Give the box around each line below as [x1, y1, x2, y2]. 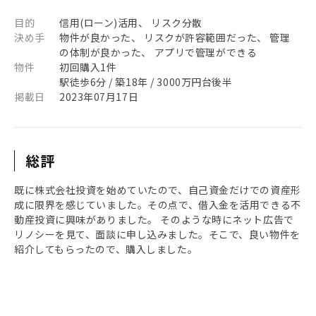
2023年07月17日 [59, 90, 139, 104]
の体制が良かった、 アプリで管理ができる [59, 45, 257, 59]
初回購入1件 [59, 60, 117, 74]
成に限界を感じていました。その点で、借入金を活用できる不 [14, 197, 301, 212]
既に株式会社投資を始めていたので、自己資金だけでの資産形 [14, 183, 301, 197]
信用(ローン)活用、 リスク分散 [59, 16, 202, 30]
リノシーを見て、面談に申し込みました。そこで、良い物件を [14, 227, 300, 241]
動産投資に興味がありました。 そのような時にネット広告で [14, 212, 294, 226]
